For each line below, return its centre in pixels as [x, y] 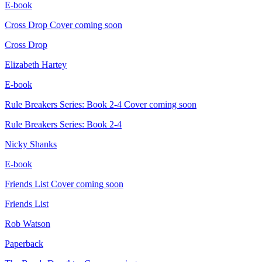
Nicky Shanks [31, 144]
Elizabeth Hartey [36, 65]
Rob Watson [27, 224]
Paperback [24, 244]
